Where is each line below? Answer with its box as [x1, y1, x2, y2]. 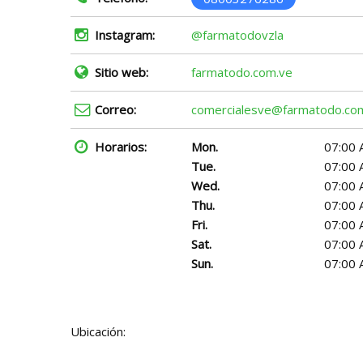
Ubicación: [70, 323, 126, 340]
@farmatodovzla [191, 27, 284, 43]
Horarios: [95, 139, 147, 155]
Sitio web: [95, 64, 148, 80]
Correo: [95, 101, 136, 117]
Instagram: [95, 27, 155, 43]
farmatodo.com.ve [191, 64, 293, 80]
